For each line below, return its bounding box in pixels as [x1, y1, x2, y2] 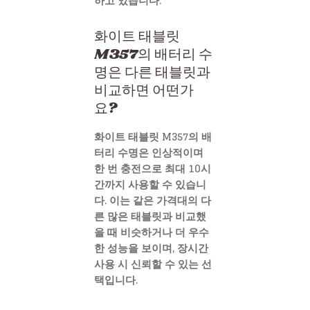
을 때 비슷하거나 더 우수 [94, 222, 209, 241]
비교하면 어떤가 [94, 80, 194, 101]
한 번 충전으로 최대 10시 [94, 158, 211, 178]
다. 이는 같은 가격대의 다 [94, 190, 211, 210]
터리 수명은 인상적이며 [94, 143, 203, 162]
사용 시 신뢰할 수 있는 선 [94, 254, 212, 273]
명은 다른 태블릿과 [94, 62, 210, 83]
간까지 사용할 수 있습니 [94, 174, 206, 194]
